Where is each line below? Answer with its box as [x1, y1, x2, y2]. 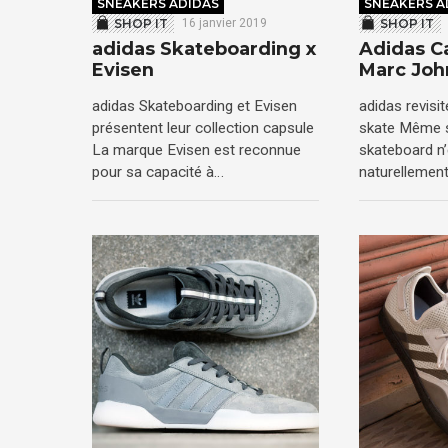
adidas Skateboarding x [92, 38, 316, 61]
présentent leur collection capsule [92, 118, 314, 137]
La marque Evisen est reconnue [92, 140, 301, 159]
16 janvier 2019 [181, 15, 267, 30]
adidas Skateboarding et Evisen [92, 96, 297, 115]
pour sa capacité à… [92, 162, 224, 181]
